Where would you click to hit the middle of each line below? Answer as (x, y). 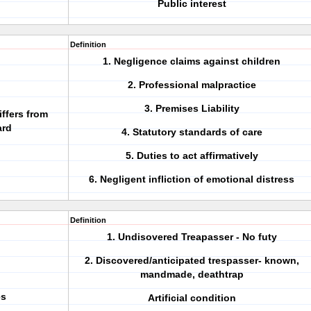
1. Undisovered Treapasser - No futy (192, 237)
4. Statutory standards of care (192, 132)
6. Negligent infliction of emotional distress (192, 179)
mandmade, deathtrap (192, 274)
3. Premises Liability (192, 108)
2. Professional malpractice (192, 85)
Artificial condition (192, 298)
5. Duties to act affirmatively (192, 155)
